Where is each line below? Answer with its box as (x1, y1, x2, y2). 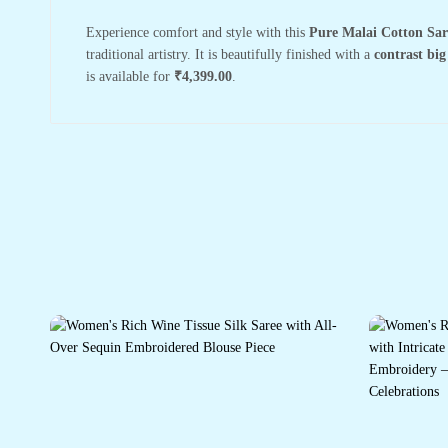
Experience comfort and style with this (86, 24, 309, 40)
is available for (86, 68, 174, 84)
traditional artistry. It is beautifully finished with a (86, 46, 374, 62)
